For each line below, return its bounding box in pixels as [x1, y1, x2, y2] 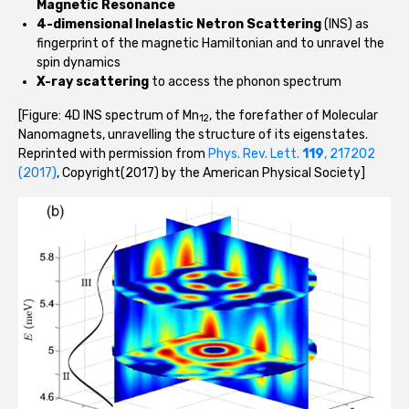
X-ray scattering [37, 73, 149, 89]
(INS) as [321, 16, 369, 32]
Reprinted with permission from [18, 145, 208, 162]
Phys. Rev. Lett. [208, 145, 302, 162]
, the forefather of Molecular [209, 107, 378, 123]
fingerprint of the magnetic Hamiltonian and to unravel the [37, 35, 384, 51]
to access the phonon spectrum [149, 73, 341, 89]
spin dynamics [37, 54, 121, 70]
